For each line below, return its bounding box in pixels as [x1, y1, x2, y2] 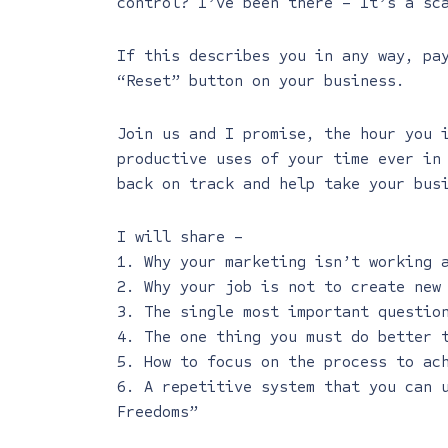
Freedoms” [117, 402, 198, 421]
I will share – [117, 227, 243, 246]
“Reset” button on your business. [117, 71, 405, 90]
